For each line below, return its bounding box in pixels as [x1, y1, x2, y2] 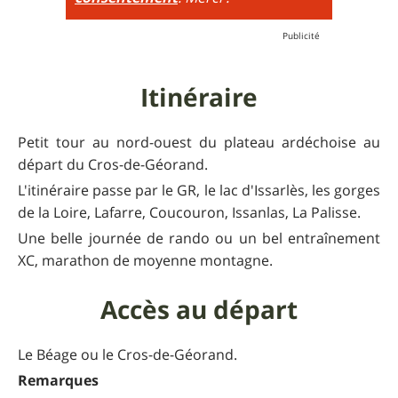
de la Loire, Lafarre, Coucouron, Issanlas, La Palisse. [18, 202, 361, 222]
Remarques [18, 370, 99, 390]
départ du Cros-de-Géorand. [18, 154, 208, 174]
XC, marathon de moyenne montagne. [18, 250, 273, 270]
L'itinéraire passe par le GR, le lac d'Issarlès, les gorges [18, 179, 380, 200]
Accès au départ [100, 291, 298, 327]
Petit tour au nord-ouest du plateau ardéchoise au [18, 131, 380, 152]
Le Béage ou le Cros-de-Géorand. [18, 344, 237, 364]
